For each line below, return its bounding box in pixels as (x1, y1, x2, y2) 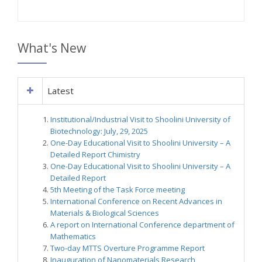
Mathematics (50, 231, 96, 242)
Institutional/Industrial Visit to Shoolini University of (50, 114, 230, 125)
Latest (47, 85, 74, 97)
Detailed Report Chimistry (50, 149, 140, 160)
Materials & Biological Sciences (50, 208, 159, 219)
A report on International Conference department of (50, 219, 235, 230)
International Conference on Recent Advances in (50, 196, 222, 207)
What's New (18, 40, 86, 57)
